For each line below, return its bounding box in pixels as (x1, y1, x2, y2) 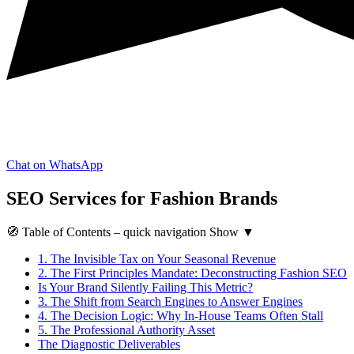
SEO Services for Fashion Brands (6, 187, 277, 209)
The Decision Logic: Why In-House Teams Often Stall (47, 308, 323, 322)
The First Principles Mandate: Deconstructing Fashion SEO (47, 265, 347, 280)
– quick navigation (114, 224, 206, 239)
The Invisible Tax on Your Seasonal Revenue (47, 251, 276, 265)
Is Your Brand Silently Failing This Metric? (38, 280, 253, 294)
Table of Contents (22, 224, 111, 239)
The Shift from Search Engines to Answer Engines (47, 294, 303, 308)
